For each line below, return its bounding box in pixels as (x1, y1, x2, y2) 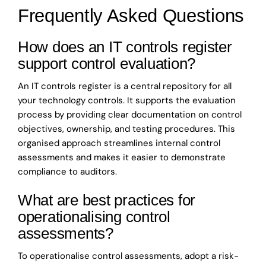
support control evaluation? (18, 54, 195, 72)
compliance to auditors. (18, 165, 117, 178)
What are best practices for (18, 191, 195, 209)
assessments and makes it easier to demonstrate (18, 151, 226, 163)
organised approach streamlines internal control (18, 137, 220, 149)
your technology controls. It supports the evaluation (18, 94, 236, 106)
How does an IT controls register (18, 37, 232, 56)
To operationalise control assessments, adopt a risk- (18, 250, 239, 262)
